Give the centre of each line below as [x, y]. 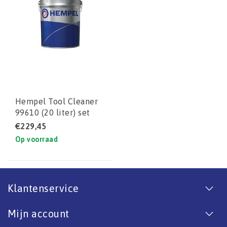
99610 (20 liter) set [53, 112]
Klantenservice [43, 188]
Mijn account [39, 213]
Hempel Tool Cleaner [57, 101]
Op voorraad [37, 139]
